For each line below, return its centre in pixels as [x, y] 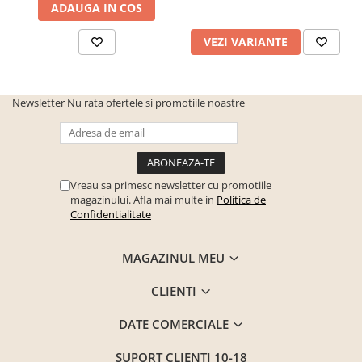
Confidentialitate [111, 214]
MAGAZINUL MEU [175, 257]
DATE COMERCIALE [175, 324]
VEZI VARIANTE [246, 41]
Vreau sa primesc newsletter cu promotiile [171, 185]
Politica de [241, 199]
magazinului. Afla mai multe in [143, 199]
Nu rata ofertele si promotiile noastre [156, 102]
